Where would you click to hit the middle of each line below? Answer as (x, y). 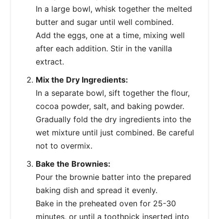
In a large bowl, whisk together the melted (114, 9)
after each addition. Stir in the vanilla (104, 48)
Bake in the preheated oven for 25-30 (106, 203)
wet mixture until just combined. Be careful (115, 132)
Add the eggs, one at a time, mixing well (110, 35)
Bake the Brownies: (73, 164)
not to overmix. (64, 145)
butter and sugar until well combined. (105, 22)
